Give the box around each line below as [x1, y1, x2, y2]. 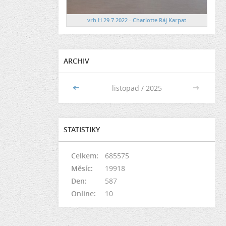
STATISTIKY [64, 124, 100, 134]
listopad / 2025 [111, 83, 162, 93]
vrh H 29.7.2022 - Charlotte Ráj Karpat [87, 16, 186, 24]
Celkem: [71, 150, 98, 160]
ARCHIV [64, 55, 89, 66]
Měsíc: [71, 163, 93, 173]
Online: [71, 188, 96, 198]
